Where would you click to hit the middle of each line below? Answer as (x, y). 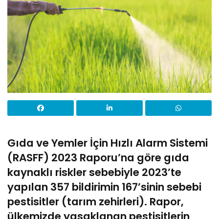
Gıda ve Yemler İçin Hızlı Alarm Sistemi (108, 143)
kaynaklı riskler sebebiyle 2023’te (94, 173)
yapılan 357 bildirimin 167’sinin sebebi (104, 187)
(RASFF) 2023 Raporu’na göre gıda (98, 158)
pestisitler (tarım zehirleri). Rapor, (95, 202)
